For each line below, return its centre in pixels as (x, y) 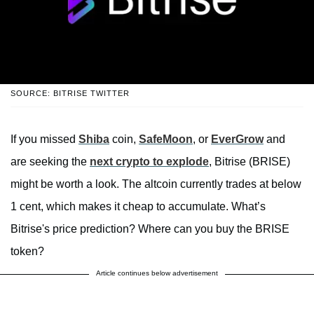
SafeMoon (166, 139)
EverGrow (237, 139)
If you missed (45, 139)
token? (27, 251)
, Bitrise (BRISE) (250, 161)
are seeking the (50, 161)
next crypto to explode (149, 161)
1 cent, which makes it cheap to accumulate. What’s (138, 206)
